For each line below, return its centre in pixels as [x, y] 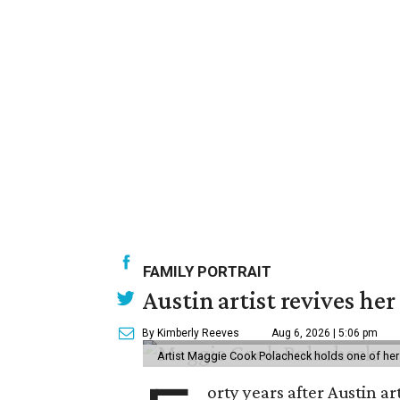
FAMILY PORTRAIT [207, 271]
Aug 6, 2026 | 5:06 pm [325, 333]
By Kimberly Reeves [191, 333]
